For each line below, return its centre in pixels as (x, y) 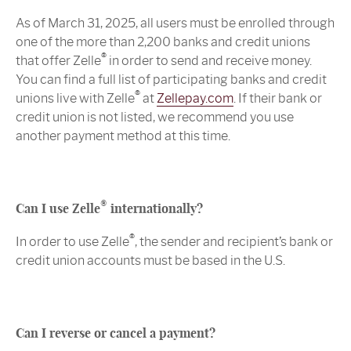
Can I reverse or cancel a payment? (116, 333)
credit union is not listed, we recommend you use (155, 118)
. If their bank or (278, 99)
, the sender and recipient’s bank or (234, 242)
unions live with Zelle (75, 99)
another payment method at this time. (123, 136)
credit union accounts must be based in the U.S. (150, 261)
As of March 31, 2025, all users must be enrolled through (175, 24)
